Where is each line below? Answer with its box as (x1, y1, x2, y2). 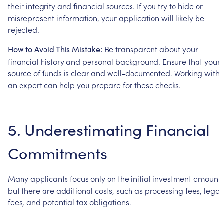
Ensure (162, 55, 186, 66)
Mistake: (72, 44, 102, 54)
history (41, 55, 64, 66)
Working (174, 67, 202, 78)
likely (175, 12, 193, 23)
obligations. (89, 196, 131, 207)
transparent (115, 43, 157, 54)
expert (19, 79, 42, 90)
